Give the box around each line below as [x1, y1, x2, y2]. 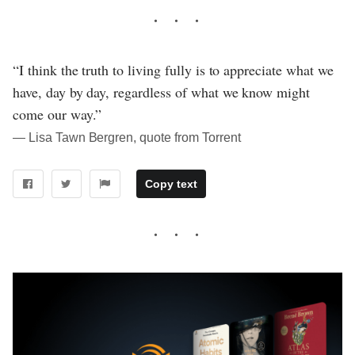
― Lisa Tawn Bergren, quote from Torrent [13, 130, 241, 144]
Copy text [144, 177, 197, 191]
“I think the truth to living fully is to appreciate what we [13, 59, 334, 79]
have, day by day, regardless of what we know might [13, 82, 311, 101]
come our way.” [13, 104, 102, 124]
